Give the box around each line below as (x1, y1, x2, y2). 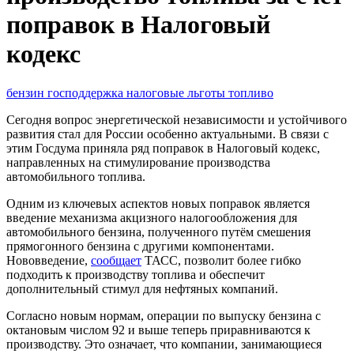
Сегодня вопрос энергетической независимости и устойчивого (6, 112, 347, 126)
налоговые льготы (126, 85, 228, 100)
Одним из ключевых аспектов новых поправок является (6, 196, 310, 210)
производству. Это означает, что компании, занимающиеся (6, 337, 322, 351)
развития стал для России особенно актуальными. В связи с (6, 126, 329, 141)
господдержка (47, 85, 126, 100)
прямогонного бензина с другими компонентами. (6, 239, 274, 253)
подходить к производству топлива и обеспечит (6, 267, 265, 281)
